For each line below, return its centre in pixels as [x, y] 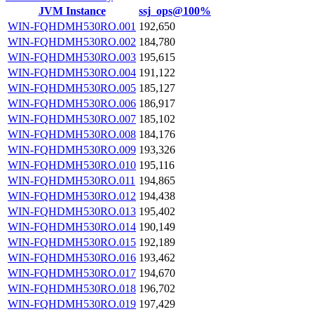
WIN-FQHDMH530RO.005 [72, 88]
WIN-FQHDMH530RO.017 [72, 273]
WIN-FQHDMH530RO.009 [72, 150]
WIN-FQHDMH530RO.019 [72, 304]
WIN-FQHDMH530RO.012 [72, 196]
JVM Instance [72, 11]
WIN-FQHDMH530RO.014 [72, 227]
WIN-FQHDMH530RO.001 [72, 26]
